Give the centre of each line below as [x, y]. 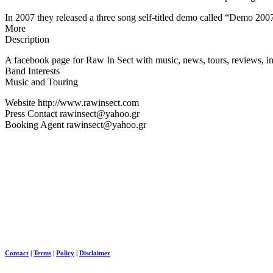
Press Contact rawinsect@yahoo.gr [72, 113]
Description [27, 39]
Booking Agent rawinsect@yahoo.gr [76, 124]
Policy [65, 253]
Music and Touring [41, 82]
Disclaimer [95, 253]
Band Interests [32, 71]
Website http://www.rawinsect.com [72, 102]
